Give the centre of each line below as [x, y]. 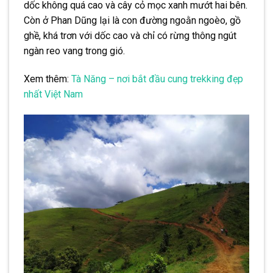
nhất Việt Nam [53, 94]
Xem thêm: [48, 79]
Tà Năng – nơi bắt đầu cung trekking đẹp [157, 79]
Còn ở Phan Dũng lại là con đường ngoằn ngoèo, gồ [132, 21]
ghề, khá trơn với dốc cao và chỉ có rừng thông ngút [130, 36]
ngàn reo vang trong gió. [76, 51]
